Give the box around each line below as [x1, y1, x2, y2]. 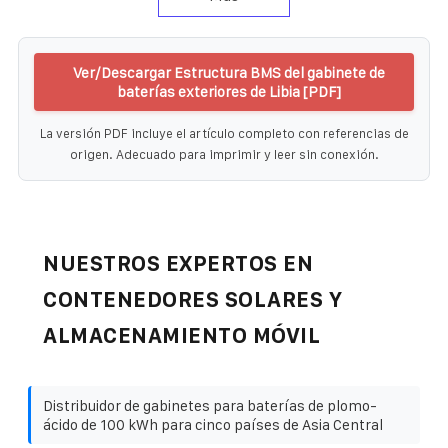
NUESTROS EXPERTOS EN [43, 251, 313, 275]
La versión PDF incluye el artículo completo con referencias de [39, 125, 409, 141]
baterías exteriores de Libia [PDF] [117, 82, 341, 100]
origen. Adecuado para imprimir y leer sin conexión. [69, 146, 379, 162]
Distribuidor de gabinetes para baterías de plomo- [43, 396, 377, 414]
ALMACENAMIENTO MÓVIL [43, 323, 320, 347]
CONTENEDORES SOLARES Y [43, 287, 342, 311]
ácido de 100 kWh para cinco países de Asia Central [43, 415, 383, 433]
